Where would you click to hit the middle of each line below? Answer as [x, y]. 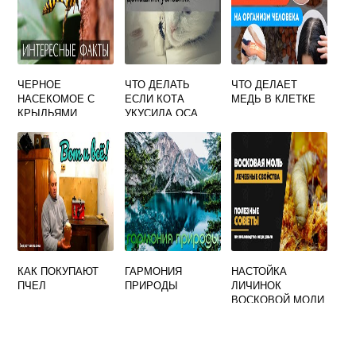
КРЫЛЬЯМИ [48, 113]
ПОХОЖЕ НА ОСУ [62, 127]
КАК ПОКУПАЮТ [58, 271]
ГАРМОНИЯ [153, 271]
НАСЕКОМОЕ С [56, 99]
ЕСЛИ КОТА [154, 99]
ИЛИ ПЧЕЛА [155, 127]
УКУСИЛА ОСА [161, 113]
